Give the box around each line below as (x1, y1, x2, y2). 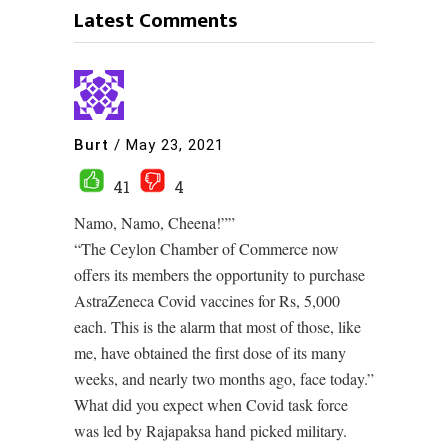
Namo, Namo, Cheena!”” (74, 212, 235, 234)
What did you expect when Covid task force (74, 394, 348, 416)
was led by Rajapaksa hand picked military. (74, 420, 347, 442)
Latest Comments (74, 3, 238, 39)
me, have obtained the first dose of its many (74, 342, 346, 364)
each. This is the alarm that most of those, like (74, 316, 361, 338)
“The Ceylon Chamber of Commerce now (74, 238, 339, 260)
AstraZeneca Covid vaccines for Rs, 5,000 (74, 290, 340, 312)
